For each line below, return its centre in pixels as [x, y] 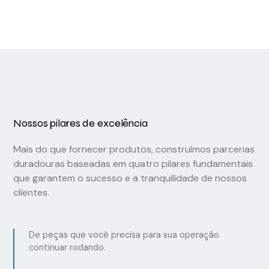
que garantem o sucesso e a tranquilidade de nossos [130, 178]
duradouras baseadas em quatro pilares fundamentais [133, 164]
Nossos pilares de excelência [80, 123]
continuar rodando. [68, 248]
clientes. [32, 193]
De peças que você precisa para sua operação [124, 235]
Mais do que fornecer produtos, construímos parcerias [134, 150]
